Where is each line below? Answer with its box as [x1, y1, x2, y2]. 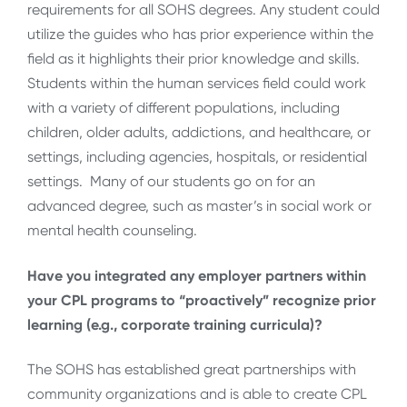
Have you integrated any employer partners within [27, 266, 366, 284]
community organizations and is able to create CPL [27, 384, 367, 402]
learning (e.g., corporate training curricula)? [27, 315, 323, 333]
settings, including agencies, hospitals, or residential [27, 148, 367, 166]
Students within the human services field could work [27, 74, 366, 93]
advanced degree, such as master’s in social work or [27, 197, 372, 215]
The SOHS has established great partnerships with [27, 360, 356, 378]
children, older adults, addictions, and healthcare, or [27, 124, 371, 142]
